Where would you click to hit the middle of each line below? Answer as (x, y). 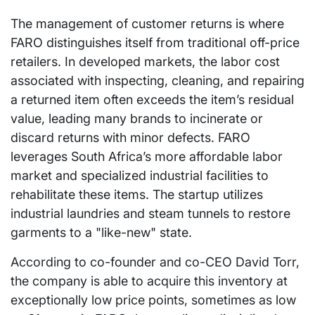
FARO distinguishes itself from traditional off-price (155, 42)
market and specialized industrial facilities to (140, 175)
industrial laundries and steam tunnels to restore (150, 213)
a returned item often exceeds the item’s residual (152, 99)
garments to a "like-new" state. (101, 232)
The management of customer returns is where (147, 23)
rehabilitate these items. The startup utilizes (137, 194)
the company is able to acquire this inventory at (149, 281)
